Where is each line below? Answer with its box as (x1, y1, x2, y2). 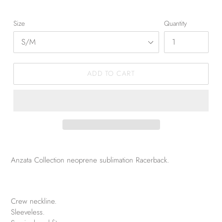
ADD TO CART (87, 68, 135, 79)
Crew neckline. (11, 195, 56, 207)
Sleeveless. (11, 206, 45, 218)
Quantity (164, 18, 187, 28)
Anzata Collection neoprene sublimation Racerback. (11, 154, 169, 166)
